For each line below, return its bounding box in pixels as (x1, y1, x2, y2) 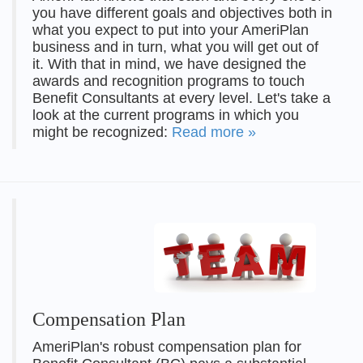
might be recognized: (32, 124, 172, 141)
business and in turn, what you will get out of (32, 39, 318, 56)
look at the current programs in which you (32, 107, 299, 124)
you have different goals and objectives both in (32, 5, 332, 22)
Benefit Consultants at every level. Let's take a (32, 90, 331, 107)
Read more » (172, 124, 256, 141)
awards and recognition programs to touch (32, 73, 305, 90)
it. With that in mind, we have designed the (32, 56, 306, 73)
